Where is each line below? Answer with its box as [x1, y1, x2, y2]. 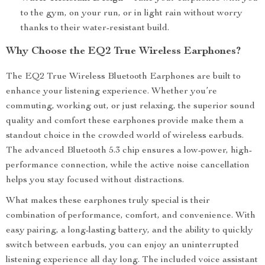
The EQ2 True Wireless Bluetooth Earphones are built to [6, 72, 241, 82]
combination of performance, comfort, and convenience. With [6, 211, 256, 221]
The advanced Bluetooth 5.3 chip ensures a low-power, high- [6, 146, 252, 156]
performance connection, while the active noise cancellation [6, 161, 250, 170]
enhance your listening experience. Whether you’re [6, 87, 217, 96]
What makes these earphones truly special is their [6, 196, 210, 206]
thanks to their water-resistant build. [21, 24, 169, 33]
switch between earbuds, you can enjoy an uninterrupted [6, 241, 239, 250]
